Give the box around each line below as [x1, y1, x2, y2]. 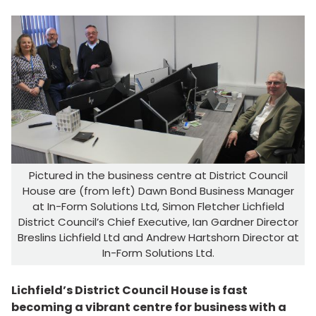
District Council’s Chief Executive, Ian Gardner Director [18, 214, 298, 230]
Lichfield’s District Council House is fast [11, 282, 248, 299]
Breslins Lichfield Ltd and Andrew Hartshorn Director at [17, 230, 299, 245]
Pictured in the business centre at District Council [28, 168, 288, 183]
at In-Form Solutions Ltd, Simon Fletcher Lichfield [32, 199, 284, 214]
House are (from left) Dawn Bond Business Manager [22, 183, 294, 199]
